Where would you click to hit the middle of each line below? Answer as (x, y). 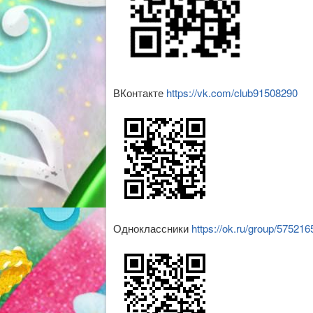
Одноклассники (152, 228)
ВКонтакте (140, 93)
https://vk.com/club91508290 (232, 93)
